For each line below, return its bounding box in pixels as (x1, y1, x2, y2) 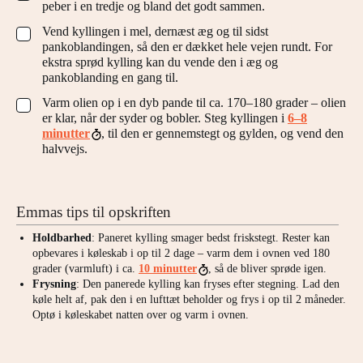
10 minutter (139, 262, 197, 275)
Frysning (32, 277, 76, 290)
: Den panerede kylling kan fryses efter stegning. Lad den (76, 277, 340, 290)
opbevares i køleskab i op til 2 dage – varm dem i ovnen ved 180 (32, 246, 330, 259)
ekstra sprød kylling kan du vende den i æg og (42, 54, 278, 69)
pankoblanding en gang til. (42, 70, 178, 84)
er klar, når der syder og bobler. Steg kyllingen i (42, 110, 288, 125)
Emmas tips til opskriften (16, 203, 171, 220)
